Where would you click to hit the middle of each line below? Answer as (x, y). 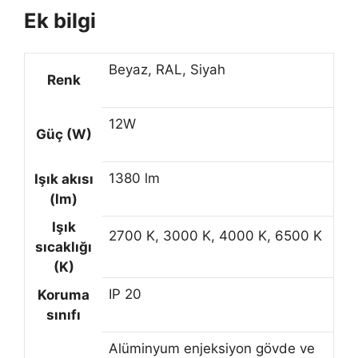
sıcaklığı (64, 247)
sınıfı (64, 315)
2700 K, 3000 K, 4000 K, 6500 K (215, 236)
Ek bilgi (60, 20)
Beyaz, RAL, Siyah (167, 70)
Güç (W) (64, 135)
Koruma (64, 295)
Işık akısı (64, 179)
